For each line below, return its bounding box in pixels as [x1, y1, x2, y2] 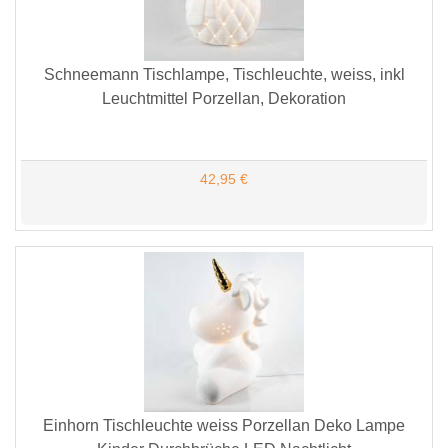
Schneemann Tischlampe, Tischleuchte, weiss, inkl [43, 66, 405, 83]
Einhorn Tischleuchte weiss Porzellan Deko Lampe [43, 417, 405, 434]
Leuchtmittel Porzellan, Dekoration [102, 90, 346, 107]
